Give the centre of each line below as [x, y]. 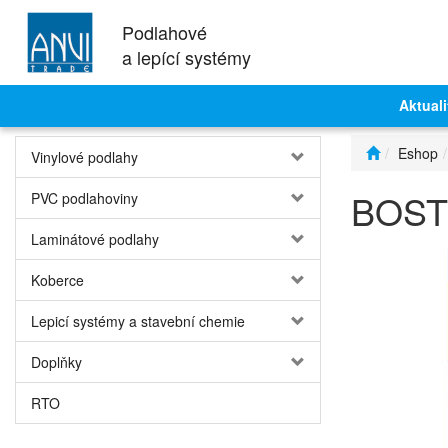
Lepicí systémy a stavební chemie [138, 321]
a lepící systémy [186, 57]
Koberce [57, 280]
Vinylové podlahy [84, 157]
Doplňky [56, 362]
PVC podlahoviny [84, 198]
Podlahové [164, 32]
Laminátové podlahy [95, 239]
